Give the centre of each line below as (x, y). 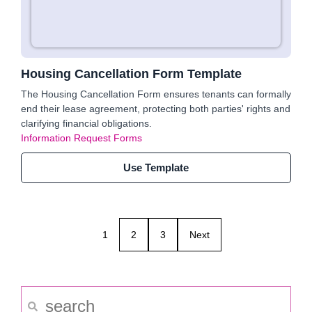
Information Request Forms (81, 138)
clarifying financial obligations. (86, 123)
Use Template (156, 167)
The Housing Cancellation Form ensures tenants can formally (156, 94)
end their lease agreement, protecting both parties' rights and (156, 109)
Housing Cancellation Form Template (131, 74)
